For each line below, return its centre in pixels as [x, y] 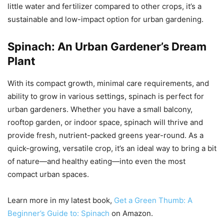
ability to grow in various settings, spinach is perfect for [106, 96]
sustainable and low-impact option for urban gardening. [105, 19]
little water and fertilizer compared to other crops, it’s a [104, 6]
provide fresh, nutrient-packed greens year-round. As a [105, 135]
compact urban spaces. [48, 174]
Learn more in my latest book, [60, 200]
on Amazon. [132, 213]
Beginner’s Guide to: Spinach [59, 213]
